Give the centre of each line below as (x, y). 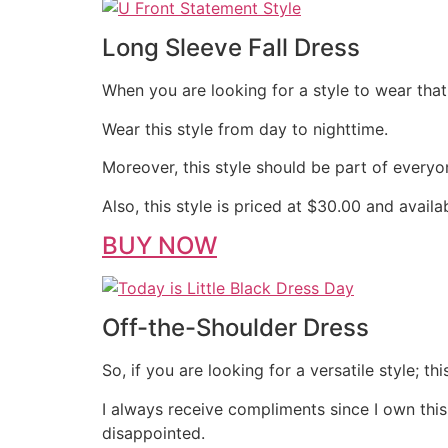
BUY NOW (159, 245)
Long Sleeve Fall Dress (231, 48)
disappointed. (153, 432)
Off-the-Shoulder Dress (235, 328)
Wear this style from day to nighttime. (245, 128)
